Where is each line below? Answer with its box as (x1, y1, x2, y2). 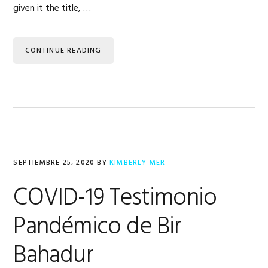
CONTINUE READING (25, 44, 102, 57)
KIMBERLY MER (109, 156, 166, 169)
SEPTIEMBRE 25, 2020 (13, 156, 95, 169)
